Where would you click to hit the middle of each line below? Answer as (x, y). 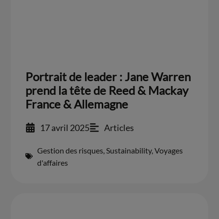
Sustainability (129, 150)
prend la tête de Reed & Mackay (107, 90)
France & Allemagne (77, 104)
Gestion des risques (70, 150)
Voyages (169, 150)
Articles (119, 127)
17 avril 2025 (65, 127)
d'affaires (53, 162)
